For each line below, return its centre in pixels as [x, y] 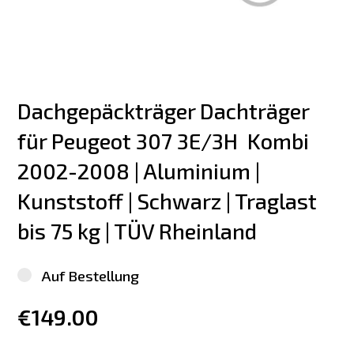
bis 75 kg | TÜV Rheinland [137, 231]
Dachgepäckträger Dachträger [166, 111]
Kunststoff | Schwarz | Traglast [170, 201]
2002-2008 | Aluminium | [141, 171]
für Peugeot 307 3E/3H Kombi [166, 141]
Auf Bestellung [90, 275]
